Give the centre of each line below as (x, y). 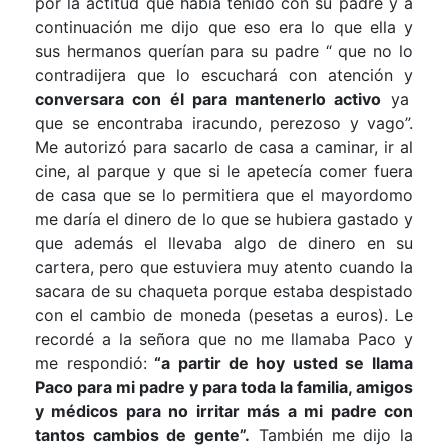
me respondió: (91, 362)
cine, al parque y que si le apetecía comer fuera (224, 170)
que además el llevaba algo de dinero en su (224, 242)
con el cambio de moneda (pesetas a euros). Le (224, 314)
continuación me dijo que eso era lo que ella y (224, 26)
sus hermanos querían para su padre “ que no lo (224, 50)
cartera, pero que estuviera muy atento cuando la (224, 266)
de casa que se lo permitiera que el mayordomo (224, 194)
